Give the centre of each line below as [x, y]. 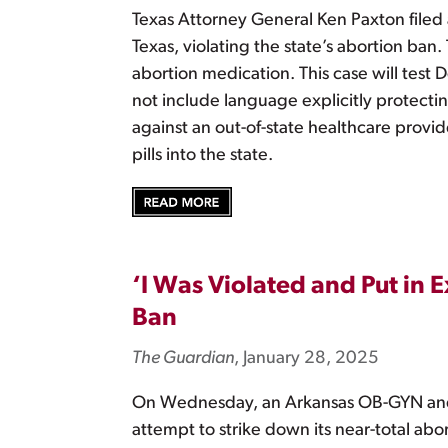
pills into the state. [202, 155]
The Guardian [183, 359]
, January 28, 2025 [306, 359]
